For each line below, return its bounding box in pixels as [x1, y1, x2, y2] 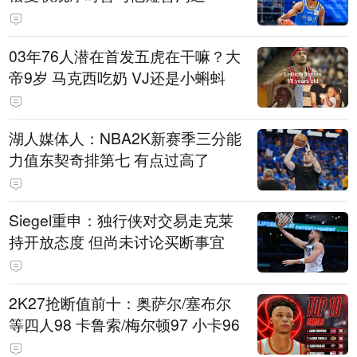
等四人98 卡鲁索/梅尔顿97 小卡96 [9, 312, 241, 335]
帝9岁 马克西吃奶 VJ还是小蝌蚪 [9, 65, 226, 88]
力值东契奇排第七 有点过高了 [9, 147, 210, 171]
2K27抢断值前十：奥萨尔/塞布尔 [9, 291, 232, 314]
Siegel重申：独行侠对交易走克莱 [9, 209, 234, 232]
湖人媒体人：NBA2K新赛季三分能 [9, 126, 242, 149]
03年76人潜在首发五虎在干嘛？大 [9, 44, 241, 67]
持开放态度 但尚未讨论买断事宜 [9, 230, 226, 253]
